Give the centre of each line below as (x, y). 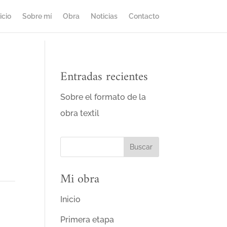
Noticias (104, 16)
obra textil (80, 113)
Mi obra (80, 179)
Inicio (71, 199)
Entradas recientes (104, 77)
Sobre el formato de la (103, 97)
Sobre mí (37, 16)
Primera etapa (87, 220)
